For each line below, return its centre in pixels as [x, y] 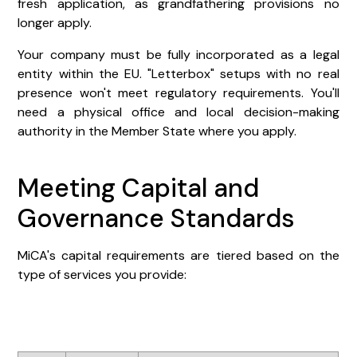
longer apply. [55, 22]
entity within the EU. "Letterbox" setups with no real [178, 73]
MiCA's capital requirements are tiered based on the [178, 255]
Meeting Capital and [139, 188]
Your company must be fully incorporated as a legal [178, 54]
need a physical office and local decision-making [178, 112]
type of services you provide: [102, 274]
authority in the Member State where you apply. [157, 131]
